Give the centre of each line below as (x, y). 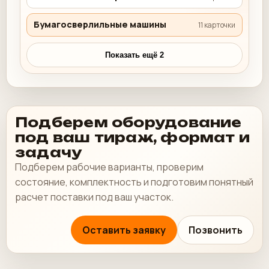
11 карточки (217, 25)
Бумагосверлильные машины (100, 25)
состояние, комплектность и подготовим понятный (134, 182)
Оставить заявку (124, 230)
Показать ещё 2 (134, 55)
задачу (49, 152)
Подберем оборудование (128, 122)
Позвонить (216, 230)
